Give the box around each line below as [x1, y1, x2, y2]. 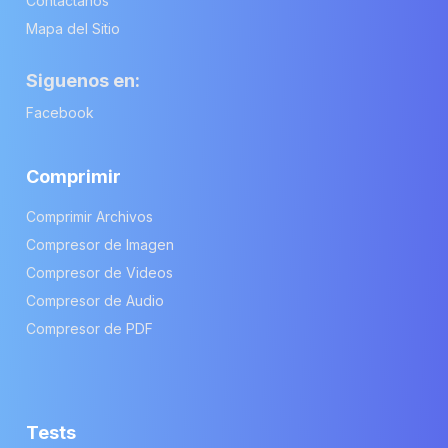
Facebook [26, 103, 94, 121]
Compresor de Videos [26, 263, 173, 281]
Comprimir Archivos [26, 207, 153, 225]
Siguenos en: [26, 69, 140, 91]
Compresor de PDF [26, 319, 153, 337]
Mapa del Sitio [26, 19, 120, 37]
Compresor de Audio [26, 291, 164, 309]
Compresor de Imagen [26, 235, 174, 253]
